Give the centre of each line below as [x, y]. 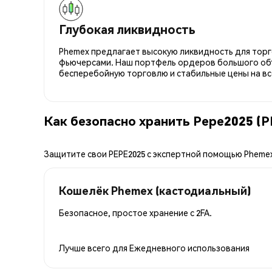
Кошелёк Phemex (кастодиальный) [155, 190]
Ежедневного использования [189, 247]
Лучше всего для [94, 247]
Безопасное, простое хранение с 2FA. [135, 212]
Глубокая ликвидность [127, 29]
